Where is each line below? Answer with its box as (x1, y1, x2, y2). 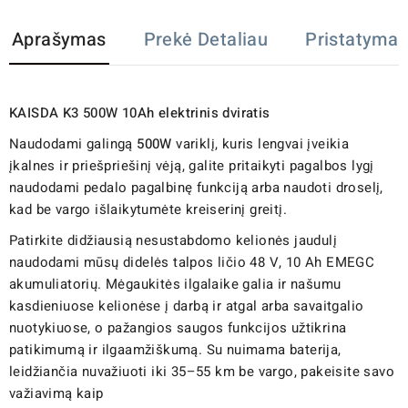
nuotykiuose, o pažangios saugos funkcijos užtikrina (9, 317, 347, 338)
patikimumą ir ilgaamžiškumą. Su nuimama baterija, (9, 339, 342, 360)
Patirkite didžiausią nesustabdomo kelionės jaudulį (9, 229, 337, 250)
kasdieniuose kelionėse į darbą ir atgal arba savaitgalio (9, 295, 364, 316)
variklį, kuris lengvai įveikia (171, 133, 350, 154)
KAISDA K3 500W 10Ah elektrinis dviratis (9, 102, 270, 123)
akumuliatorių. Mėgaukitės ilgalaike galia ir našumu (9, 273, 342, 294)
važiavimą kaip (9, 382, 108, 403)
